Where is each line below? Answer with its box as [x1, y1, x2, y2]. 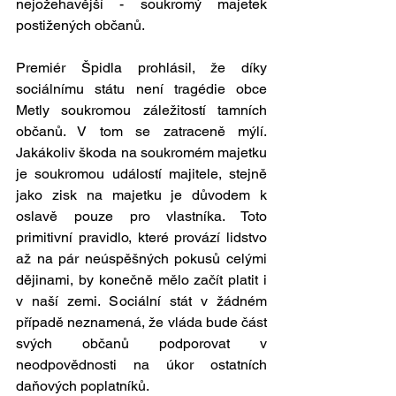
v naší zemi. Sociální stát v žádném [16, 293, 267, 310]
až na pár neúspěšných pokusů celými [16, 250, 267, 268]
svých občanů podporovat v [16, 335, 267, 353]
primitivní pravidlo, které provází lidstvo [16, 229, 267, 247]
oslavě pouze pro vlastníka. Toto [16, 208, 267, 225]
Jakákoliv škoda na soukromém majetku [16, 144, 267, 162]
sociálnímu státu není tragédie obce [16, 80, 267, 98]
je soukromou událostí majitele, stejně [16, 165, 267, 183]
